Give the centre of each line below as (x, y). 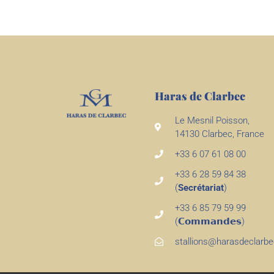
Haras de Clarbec (200, 96)
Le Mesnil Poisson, (212, 120)
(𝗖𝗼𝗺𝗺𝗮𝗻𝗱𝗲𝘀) (209, 221)
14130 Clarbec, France (219, 134)
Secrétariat (201, 187)
